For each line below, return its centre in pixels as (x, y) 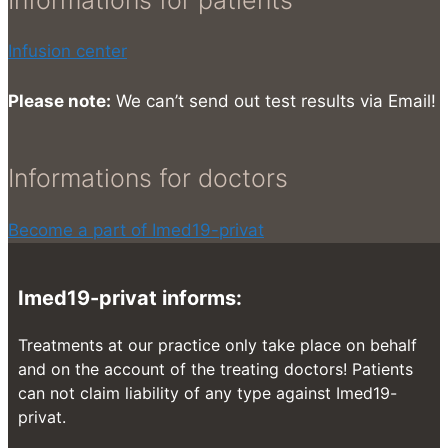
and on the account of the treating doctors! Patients (215, 368)
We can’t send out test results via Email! (273, 101)
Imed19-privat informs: (130, 297)
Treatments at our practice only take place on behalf (217, 344)
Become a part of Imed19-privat (136, 229)
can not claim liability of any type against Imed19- (207, 392)
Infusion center (67, 51)
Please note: (59, 101)
